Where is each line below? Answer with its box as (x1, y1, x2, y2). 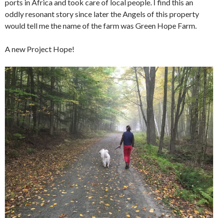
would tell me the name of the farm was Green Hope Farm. (5, 21, 197, 31)
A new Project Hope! (5, 44, 74, 54)
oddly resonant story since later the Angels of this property (5, 9, 199, 19)
